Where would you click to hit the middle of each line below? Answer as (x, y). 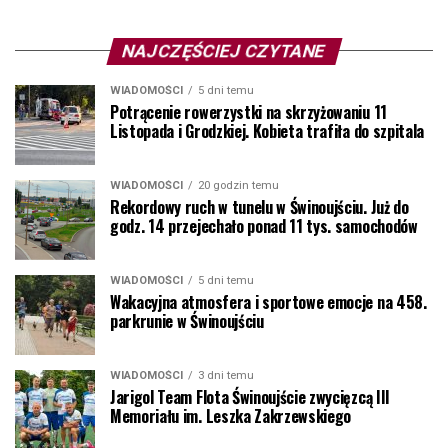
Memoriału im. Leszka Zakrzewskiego (231, 415)
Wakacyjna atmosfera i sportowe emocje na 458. (268, 301)
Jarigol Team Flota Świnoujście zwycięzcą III (250, 396)
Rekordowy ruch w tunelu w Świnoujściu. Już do (259, 206)
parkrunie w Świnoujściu (187, 320)
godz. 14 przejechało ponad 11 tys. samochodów (264, 225)
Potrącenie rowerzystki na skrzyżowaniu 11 (248, 111)
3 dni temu (226, 375)
